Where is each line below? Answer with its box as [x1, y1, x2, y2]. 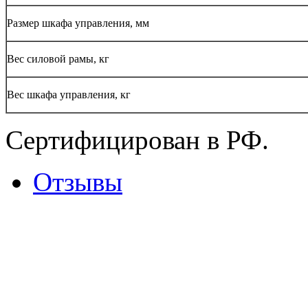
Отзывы [33, 167, 122, 197]
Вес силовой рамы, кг [7, 53, 109, 65]
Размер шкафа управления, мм [7, 17, 149, 30]
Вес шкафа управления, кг [7, 89, 131, 101]
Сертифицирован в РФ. [5, 125, 269, 155]
